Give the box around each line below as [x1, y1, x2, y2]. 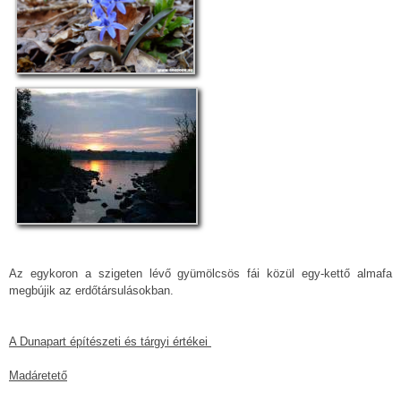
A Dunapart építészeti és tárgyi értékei [9, 335, 211, 349]
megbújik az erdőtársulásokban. [9, 284, 174, 298]
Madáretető [9, 369, 67, 383]
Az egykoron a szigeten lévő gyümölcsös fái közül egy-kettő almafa [9, 267, 392, 281]
